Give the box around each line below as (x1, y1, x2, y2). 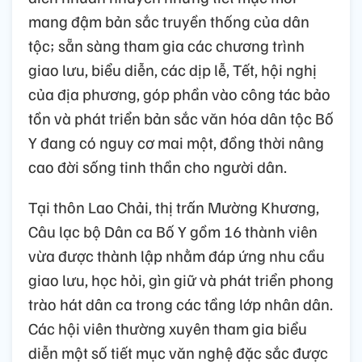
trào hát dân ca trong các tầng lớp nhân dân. (28, 293, 333, 315)
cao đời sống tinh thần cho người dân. (28, 156, 287, 178)
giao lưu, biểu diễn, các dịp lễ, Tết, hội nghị (28, 59, 317, 81)
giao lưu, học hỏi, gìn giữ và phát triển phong (28, 269, 334, 291)
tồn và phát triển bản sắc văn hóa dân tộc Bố (28, 107, 334, 129)
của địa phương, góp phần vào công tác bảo (28, 83, 330, 105)
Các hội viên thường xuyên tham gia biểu (28, 318, 307, 339)
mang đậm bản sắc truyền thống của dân (28, 11, 309, 32)
